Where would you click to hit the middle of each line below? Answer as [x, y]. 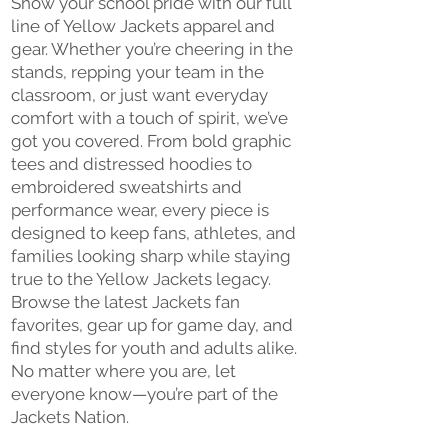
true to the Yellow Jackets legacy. [141, 278]
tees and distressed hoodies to [131, 163]
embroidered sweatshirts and [126, 186]
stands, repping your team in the [137, 71]
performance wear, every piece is [140, 209]
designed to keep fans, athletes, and [153, 232]
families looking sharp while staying [151, 255]
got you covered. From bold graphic [151, 140]
